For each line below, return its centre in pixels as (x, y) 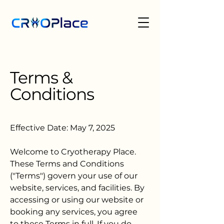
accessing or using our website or (77, 200)
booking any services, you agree (74, 212)
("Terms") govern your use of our (74, 176)
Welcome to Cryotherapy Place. (73, 152)
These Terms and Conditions (67, 164)
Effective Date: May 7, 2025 (62, 128)
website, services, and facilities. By (77, 188)
